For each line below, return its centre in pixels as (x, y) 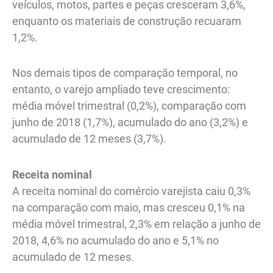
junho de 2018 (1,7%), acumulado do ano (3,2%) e (130, 122)
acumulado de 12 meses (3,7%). (89, 139)
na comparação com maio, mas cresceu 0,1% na (129, 207)
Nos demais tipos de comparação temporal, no (125, 73)
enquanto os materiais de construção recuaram (127, 21)
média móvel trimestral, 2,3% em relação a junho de (136, 224)
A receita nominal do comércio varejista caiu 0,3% (131, 191)
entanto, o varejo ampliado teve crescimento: (121, 90)
